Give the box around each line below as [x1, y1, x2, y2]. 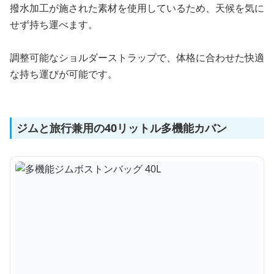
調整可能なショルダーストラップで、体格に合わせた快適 [10, 51, 264, 64]
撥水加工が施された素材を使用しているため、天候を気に [10, 1, 264, 15]
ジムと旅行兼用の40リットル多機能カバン [17, 120, 227, 135]
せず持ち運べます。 [10, 18, 98, 31]
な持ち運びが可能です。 [10, 67, 117, 81]
